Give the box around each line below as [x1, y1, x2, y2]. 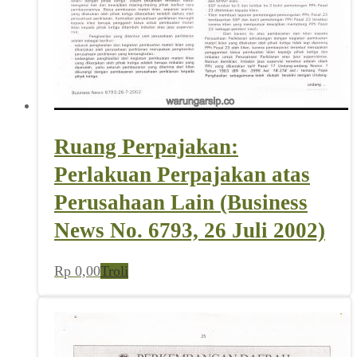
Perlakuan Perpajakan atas [54, 162, 310, 186]
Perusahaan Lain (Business [54, 190, 308, 214]
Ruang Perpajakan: [54, 134, 238, 159]
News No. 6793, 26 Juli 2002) [54, 218, 325, 242]
